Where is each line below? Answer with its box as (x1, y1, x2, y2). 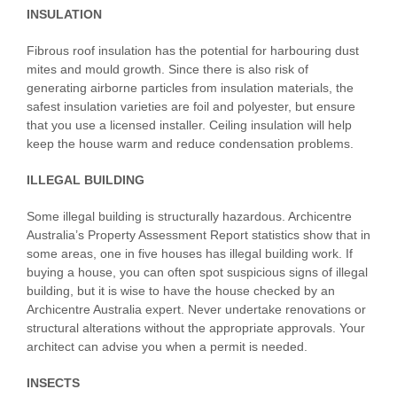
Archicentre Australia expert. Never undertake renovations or (27, 302, 366, 317)
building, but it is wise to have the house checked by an (27, 284, 335, 299)
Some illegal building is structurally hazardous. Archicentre (27, 209, 352, 224)
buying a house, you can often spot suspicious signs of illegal (27, 265, 368, 280)
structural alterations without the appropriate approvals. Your (27, 321, 365, 336)
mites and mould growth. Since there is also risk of (27, 62, 308, 77)
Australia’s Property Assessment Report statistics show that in (27, 228, 370, 243)
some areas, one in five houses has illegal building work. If (27, 246, 353, 261)
